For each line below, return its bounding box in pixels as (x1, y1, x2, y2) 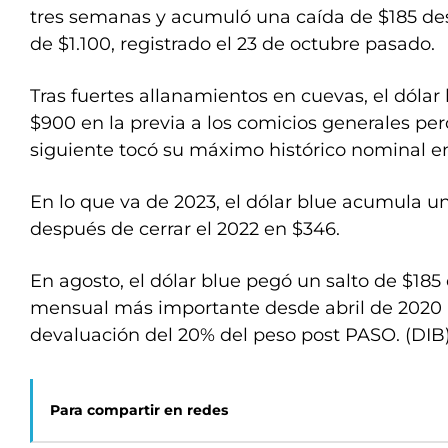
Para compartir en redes (50, 401, 228, 419)
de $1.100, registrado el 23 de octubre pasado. (30, 33, 435, 55)
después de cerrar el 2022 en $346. (30, 218, 340, 240)
